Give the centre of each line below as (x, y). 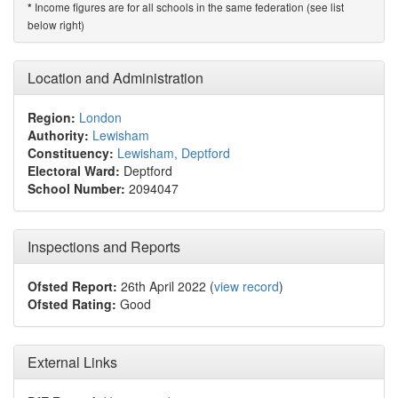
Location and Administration (115, 78)
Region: (52, 117)
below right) (56, 24)
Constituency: (71, 153)
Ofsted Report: (72, 286)
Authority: (58, 135)
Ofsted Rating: (72, 304)
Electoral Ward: (74, 171)
